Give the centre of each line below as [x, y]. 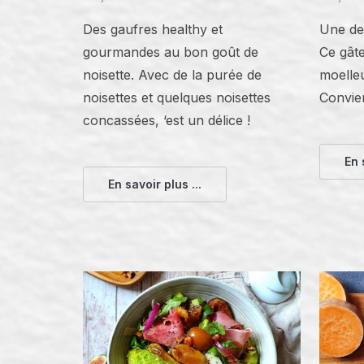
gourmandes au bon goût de [171, 52]
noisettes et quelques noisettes [177, 98]
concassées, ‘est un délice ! [167, 121]
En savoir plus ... [155, 184]
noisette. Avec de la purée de [172, 75]
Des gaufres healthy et [153, 30]
